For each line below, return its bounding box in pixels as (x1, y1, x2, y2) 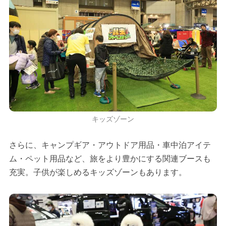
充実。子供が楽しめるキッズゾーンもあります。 (9, 168, 187, 177)
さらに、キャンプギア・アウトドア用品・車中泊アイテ (9, 141, 211, 150)
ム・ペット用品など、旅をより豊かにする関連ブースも (9, 154, 211, 163)
